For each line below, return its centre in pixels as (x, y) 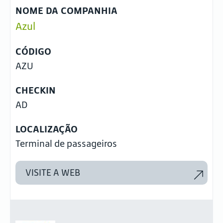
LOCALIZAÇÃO (47, 129)
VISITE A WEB (53, 173)
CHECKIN (36, 90)
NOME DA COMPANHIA (66, 10)
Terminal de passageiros (66, 143)
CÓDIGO (33, 51)
